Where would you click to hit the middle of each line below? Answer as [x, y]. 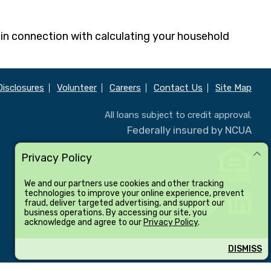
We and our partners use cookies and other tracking [124, 183]
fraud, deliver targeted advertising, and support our [124, 203]
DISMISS [245, 249]
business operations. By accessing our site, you [115, 212]
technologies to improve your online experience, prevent [134, 193]
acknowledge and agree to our [83, 222]
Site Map [233, 88]
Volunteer [77, 88]
